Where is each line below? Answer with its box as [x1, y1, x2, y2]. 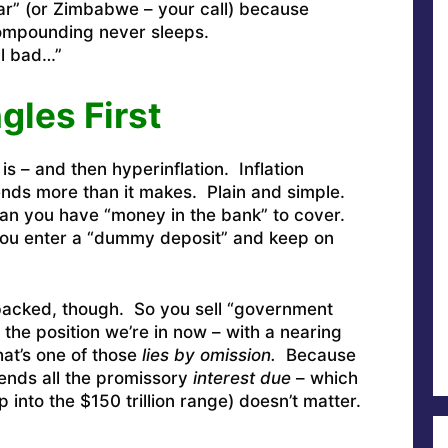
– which [290, 368, 358, 389]
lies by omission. [141, 345, 276, 366]
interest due [192, 368, 291, 389]
